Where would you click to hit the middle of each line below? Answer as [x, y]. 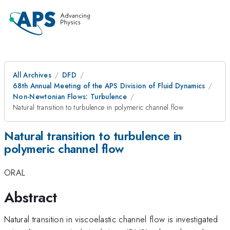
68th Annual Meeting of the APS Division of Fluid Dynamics [109, 86]
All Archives [32, 75]
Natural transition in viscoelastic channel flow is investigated [111, 219]
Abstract [31, 197]
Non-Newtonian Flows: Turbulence [70, 97]
